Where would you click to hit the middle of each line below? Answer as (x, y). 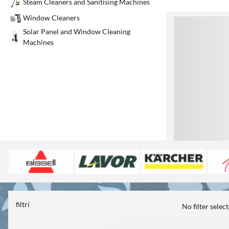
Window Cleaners (51, 18)
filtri (23, 204)
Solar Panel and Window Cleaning (77, 31)
